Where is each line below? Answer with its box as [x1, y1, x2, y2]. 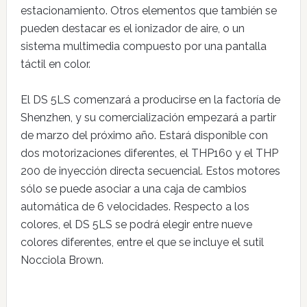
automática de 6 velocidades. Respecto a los [20, 200, 249, 213]
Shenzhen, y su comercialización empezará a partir [20, 111, 276, 124]
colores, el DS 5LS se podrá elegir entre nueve [20, 218, 252, 231]
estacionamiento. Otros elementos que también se [20, 4, 277, 17]
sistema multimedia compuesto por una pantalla [20, 40, 267, 53]
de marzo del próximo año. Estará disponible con [20, 129, 268, 142]
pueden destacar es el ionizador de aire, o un [20, 22, 245, 35]
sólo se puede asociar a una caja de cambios [20, 182, 247, 195]
